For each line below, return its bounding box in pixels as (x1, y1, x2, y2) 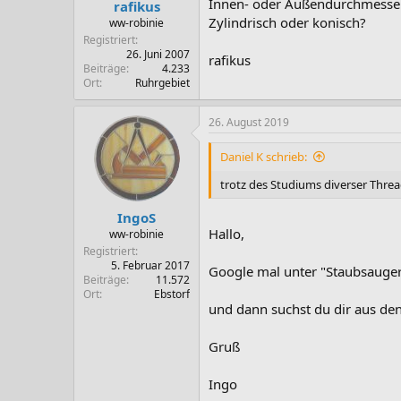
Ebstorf (154, 286, 190, 302)
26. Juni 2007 (126, 47, 190, 62)
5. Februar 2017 (111, 257, 190, 273)
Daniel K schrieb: (220, 149, 307, 165)
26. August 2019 (209, 115, 289, 130)
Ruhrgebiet (135, 75, 190, 90)
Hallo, (209, 224, 244, 243)
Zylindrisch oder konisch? (209, 13, 366, 31)
